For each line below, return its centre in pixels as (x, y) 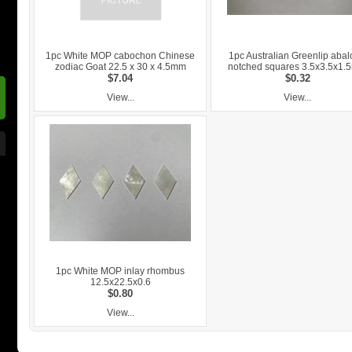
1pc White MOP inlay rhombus (120, 271)
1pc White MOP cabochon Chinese (120, 56)
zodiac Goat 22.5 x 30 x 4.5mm (120, 67)
